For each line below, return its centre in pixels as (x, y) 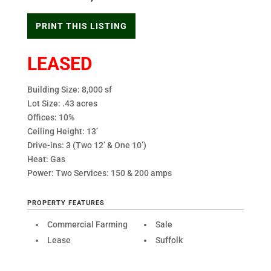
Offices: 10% (51, 117)
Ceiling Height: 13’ (62, 131)
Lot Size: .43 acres (62, 103)
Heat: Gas (46, 159)
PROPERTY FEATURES (66, 203)
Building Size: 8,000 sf (69, 89)
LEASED (60, 64)
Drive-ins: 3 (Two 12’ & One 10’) (87, 145)
